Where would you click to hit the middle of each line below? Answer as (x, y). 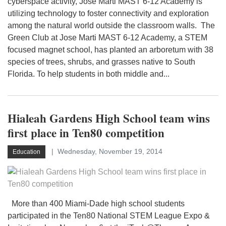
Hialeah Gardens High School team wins (109, 118)
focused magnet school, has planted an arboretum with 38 (110, 50)
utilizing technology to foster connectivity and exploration (108, 13)
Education (26, 152)
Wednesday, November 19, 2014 (110, 151)
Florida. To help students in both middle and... (89, 74)
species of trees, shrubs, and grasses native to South (101, 62)
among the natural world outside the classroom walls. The (111, 25)
